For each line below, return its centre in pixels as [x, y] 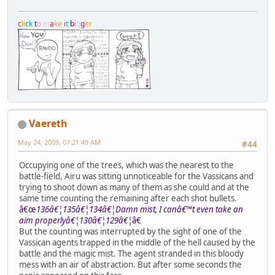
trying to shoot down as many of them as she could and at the [134, 188]
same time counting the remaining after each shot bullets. [128, 199]
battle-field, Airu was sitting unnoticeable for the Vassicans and [136, 176]
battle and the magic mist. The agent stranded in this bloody [131, 254]
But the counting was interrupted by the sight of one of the [130, 232]
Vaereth [48, 123]
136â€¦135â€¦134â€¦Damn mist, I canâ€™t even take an [140, 210]
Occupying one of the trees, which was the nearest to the [126, 165]
